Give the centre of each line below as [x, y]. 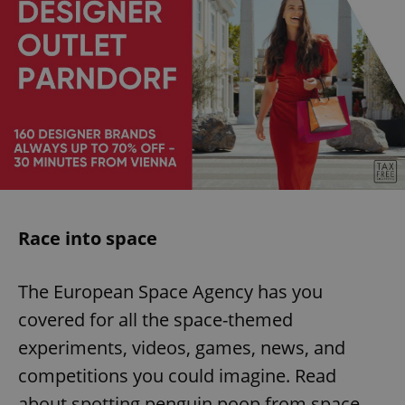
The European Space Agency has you [170, 291]
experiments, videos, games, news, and [182, 347]
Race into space [88, 238]
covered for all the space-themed [155, 319]
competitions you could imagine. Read [177, 375]
